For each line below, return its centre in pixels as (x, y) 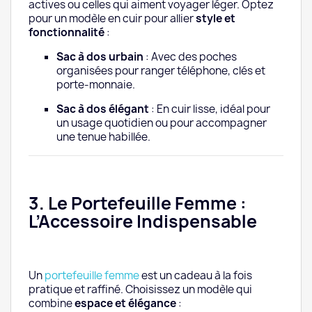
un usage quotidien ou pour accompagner (162, 123)
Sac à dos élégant (103, 109)
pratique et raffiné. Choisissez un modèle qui (140, 290)
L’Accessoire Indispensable (143, 222)
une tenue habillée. (103, 137)
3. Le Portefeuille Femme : (138, 204)
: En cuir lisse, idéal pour (210, 109)
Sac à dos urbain (100, 57)
